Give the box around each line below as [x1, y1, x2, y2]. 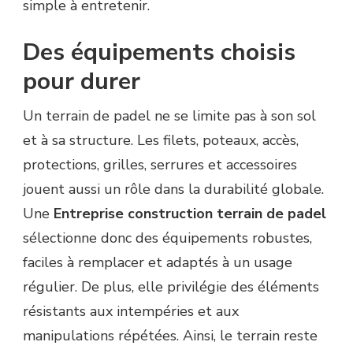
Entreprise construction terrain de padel [54, 203, 326, 223]
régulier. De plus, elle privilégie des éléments [23, 277, 319, 296]
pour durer [23, 65, 140, 98]
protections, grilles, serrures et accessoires [23, 154, 297, 174]
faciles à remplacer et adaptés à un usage [23, 252, 292, 272]
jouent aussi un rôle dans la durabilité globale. [23, 179, 324, 199]
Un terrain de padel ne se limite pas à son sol [23, 106, 316, 125]
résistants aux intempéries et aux [23, 301, 239, 321]
